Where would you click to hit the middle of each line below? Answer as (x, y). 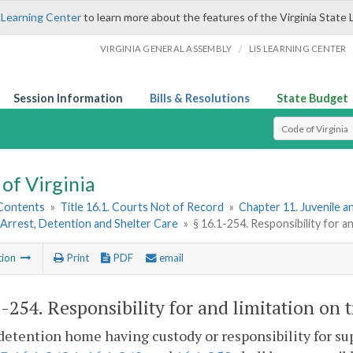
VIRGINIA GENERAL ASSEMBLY (166, 48)
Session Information (68, 98)
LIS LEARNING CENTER (297, 48)
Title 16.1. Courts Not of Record (142, 207)
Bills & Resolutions (200, 98)
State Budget (312, 98)
